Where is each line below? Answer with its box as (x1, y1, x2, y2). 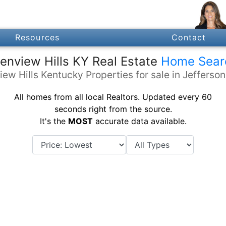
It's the (39, 116, 68, 126)
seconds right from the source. (54, 103, 172, 114)
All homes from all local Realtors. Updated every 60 (14, 91, 212, 102)
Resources (15, 32, 60, 43)
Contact (171, 32, 206, 43)
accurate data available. (92, 116, 187, 126)
